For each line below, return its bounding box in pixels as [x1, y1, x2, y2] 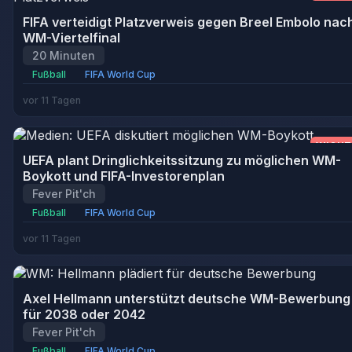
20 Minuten [32, 49, 95, 62]
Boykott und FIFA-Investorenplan [23, 168, 225, 184]
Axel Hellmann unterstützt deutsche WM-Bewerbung [23, 291, 350, 306]
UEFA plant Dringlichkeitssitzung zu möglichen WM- [23, 152, 341, 168]
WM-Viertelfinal [23, 30, 120, 46]
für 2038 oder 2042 [23, 306, 145, 322]
